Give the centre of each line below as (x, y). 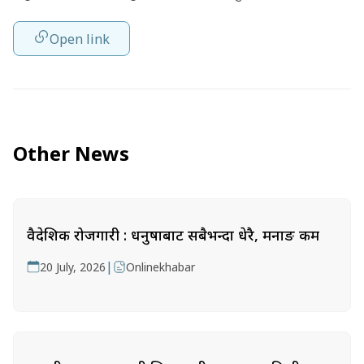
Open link (80, 39)
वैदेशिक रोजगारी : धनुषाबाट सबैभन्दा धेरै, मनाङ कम (173, 235)
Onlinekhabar (160, 267)
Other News (71, 153)
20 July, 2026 (73, 267)
